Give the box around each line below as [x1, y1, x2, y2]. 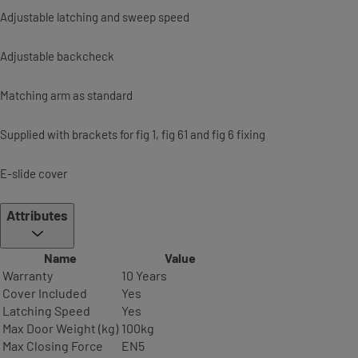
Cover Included [2, 285, 87, 300]
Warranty [2, 268, 53, 283]
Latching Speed [2, 303, 90, 318]
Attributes [6, 207, 68, 223]
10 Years [121, 268, 167, 283]
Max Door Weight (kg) [2, 320, 118, 336]
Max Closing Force [2, 338, 103, 353]
